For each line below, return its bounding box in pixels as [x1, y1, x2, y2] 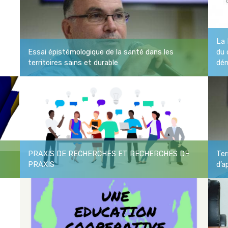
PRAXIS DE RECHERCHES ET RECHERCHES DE [28, 149, 189, 158]
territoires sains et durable [28, 58, 118, 67]
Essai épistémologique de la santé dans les [28, 47, 174, 56]
